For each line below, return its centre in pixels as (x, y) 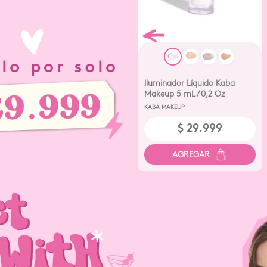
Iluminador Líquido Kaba (189, 83)
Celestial (160, 105)
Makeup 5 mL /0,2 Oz (184, 94)
